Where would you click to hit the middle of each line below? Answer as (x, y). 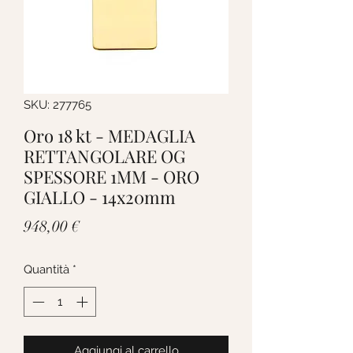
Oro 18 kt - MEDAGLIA (110, 135)
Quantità (46, 269)
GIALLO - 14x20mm (100, 197)
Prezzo (102, 225)
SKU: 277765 (58, 104)
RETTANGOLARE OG (104, 156)
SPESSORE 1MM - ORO (111, 176)
